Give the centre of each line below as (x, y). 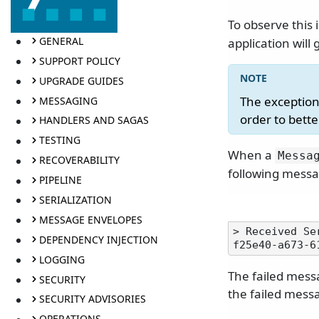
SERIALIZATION (75, 199)
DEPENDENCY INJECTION (98, 239)
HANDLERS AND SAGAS (94, 120)
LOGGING (62, 259)
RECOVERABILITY (79, 160)
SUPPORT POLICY (79, 61)
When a (251, 155)
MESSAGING (68, 100)
